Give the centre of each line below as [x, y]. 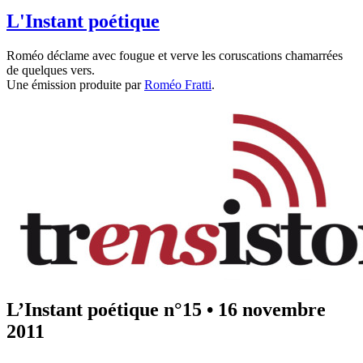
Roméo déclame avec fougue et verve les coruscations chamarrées [175, 55]
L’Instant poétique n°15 [104, 309]
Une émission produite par [75, 84]
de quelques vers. [51, 70]
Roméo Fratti [178, 84]
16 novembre [272, 309]
